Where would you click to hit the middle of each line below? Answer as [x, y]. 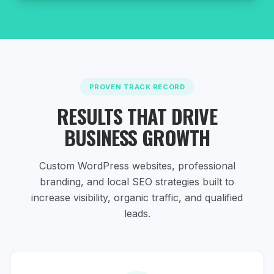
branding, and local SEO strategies [121, 182]
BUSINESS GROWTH [137, 137]
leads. [137, 213]
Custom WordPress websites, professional [137, 166]
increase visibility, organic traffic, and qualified [137, 198]
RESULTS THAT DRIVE [137, 116]
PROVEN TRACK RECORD [137, 87]
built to [218, 182]
